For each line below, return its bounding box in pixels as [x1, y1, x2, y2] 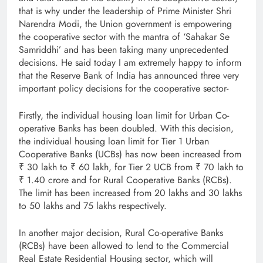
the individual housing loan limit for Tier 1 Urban [19, 134, 209, 148]
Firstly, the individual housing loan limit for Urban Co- [19, 108, 229, 122]
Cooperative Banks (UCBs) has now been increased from [19, 147, 241, 161]
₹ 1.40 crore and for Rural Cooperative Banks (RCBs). [19, 173, 232, 187]
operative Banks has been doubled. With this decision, [19, 121, 234, 135]
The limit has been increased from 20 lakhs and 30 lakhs [19, 186, 242, 200]
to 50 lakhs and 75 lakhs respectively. [19, 198, 167, 213]
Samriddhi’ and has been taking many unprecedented [19, 42, 228, 56]
